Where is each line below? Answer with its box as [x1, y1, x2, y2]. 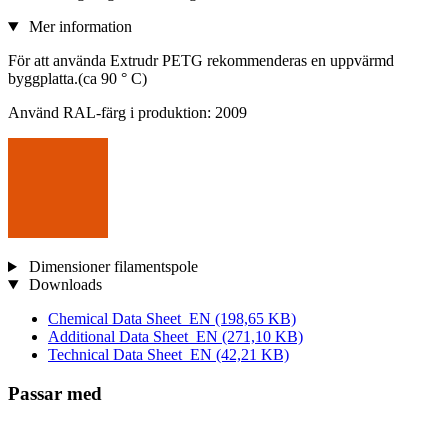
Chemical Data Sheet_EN [48, 310, 215, 328]
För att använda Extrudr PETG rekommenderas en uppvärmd [8, 52, 394, 70]
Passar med [8, 382, 102, 404]
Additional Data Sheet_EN [48, 328, 222, 346]
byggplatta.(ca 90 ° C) [8, 70, 147, 88]
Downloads [24, 276, 102, 294]
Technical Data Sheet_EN [48, 346, 216, 364]
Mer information [24, 18, 132, 36]
